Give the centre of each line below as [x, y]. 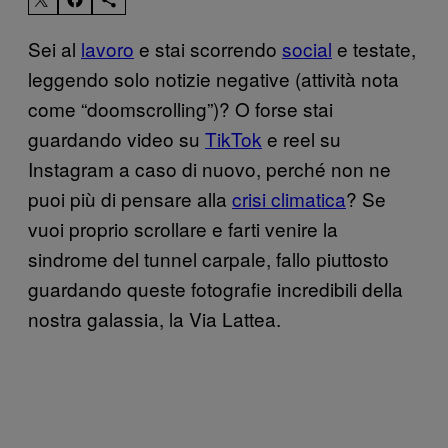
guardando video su [116, 138]
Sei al [54, 48]
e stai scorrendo [208, 48]
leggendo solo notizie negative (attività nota [213, 78]
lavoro [107, 48]
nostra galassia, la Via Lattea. [154, 318]
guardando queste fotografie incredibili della [215, 288]
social [307, 48]
